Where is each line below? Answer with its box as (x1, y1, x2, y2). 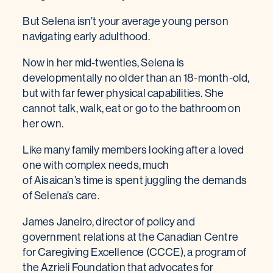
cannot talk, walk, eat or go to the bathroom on (23, 102, 241, 115)
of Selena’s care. (23, 190, 101, 202)
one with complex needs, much (23, 159, 169, 171)
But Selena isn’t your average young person (23, 15, 229, 27)
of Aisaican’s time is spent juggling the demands (23, 174, 247, 186)
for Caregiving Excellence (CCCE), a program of (23, 246, 247, 258)
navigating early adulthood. (23, 30, 152, 43)
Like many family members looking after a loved (23, 144, 244, 156)
